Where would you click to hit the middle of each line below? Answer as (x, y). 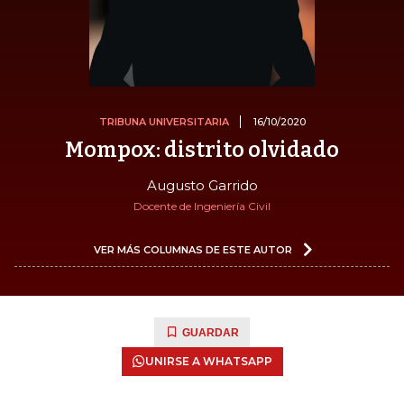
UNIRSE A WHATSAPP (208, 361)
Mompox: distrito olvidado (202, 149)
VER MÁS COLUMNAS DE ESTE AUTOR (193, 249)
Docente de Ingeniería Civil (202, 206)
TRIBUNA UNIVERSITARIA (164, 121)
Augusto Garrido (202, 185)
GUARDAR (211, 332)
